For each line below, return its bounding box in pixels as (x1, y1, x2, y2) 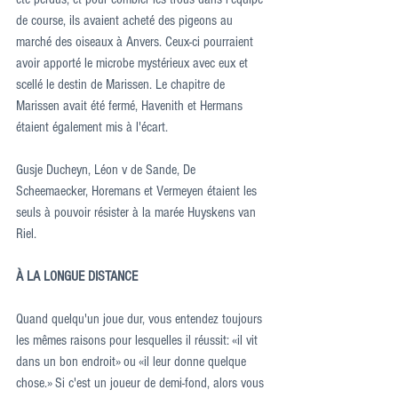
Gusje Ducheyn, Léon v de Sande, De (16, 162, 199, 178)
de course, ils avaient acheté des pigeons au (16, 12, 236, 28)
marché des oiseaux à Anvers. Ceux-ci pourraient (16, 34, 257, 50)
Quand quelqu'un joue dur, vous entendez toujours (16, 311, 266, 327)
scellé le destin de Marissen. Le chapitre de (16, 76, 228, 92)
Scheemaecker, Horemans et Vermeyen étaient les (16, 183, 260, 199)
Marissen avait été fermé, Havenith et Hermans (16, 98, 246, 114)
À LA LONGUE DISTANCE (16, 268, 138, 284)
